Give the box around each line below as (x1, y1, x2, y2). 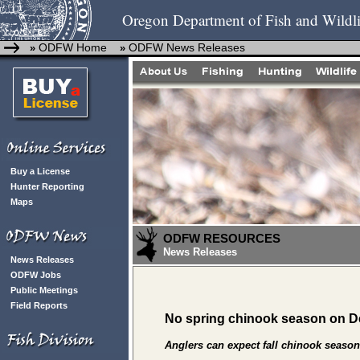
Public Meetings (10, 285, 78, 295)
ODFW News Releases (129, 41, 245, 54)
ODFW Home (35, 41, 107, 54)
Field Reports (10, 301, 67, 310)
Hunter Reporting (10, 182, 84, 191)
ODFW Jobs (10, 270, 61, 280)
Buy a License (10, 166, 70, 176)
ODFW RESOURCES (163, 231, 280, 245)
